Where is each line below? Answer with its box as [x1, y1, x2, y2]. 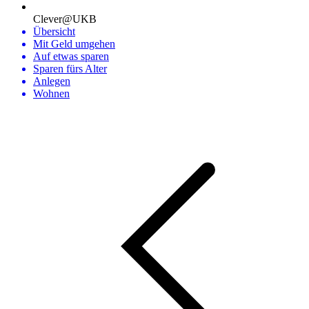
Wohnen [33, 88, 70, 99]
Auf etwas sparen [33, 50, 109, 62]
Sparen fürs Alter [33, 63, 107, 74]
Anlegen [33, 75, 70, 87]
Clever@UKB [33, 13, 97, 25]
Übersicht [33, 26, 75, 37]
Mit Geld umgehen [33, 38, 115, 50]
